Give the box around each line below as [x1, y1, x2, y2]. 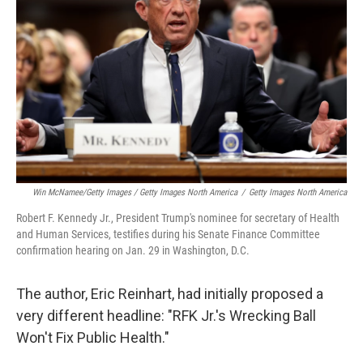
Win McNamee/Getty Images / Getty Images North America [32, 187, 237, 198]
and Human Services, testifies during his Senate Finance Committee [16, 228, 320, 241]
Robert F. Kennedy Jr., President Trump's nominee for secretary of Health [16, 211, 340, 224]
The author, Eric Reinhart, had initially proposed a [16, 285, 323, 302]
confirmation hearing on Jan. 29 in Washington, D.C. [16, 244, 250, 257]
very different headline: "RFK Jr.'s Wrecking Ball [16, 307, 316, 324]
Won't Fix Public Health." [16, 329, 169, 346]
